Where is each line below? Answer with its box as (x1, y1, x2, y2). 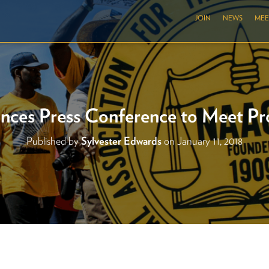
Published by (26, 134, 81, 147)
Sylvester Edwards (81, 134, 162, 147)
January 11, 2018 (177, 134, 243, 147)
